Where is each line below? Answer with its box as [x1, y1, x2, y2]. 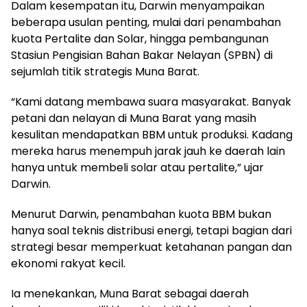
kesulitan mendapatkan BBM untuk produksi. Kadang [11, 126, 293, 143]
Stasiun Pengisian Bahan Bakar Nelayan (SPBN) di [11, 47, 273, 63]
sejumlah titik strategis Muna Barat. [11, 63, 199, 79]
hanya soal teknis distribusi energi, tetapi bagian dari [11, 222, 292, 238]
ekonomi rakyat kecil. [11, 255, 125, 271]
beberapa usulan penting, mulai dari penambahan [11, 14, 281, 30]
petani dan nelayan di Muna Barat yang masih [11, 110, 256, 126]
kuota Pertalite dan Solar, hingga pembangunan [11, 30, 269, 47]
